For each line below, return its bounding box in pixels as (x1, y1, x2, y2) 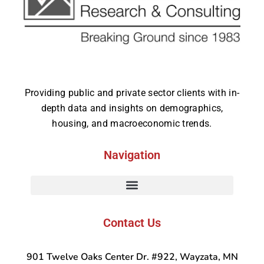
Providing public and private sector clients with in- (24, 87, 240, 98)
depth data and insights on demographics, (41, 102, 223, 114)
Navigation (104, 147, 160, 162)
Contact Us (103, 215, 161, 230)
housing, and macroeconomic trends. (52, 117, 212, 129)
